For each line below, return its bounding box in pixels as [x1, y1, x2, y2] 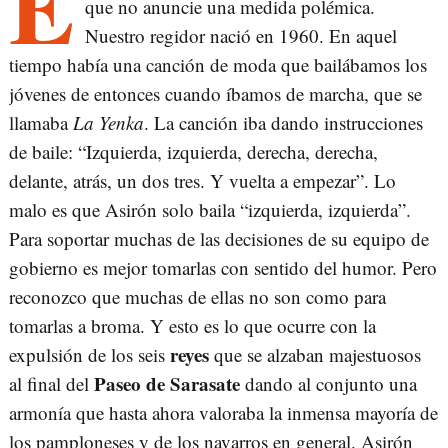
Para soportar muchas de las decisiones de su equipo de [9, 226, 429, 252]
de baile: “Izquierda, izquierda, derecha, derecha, [9, 139, 378, 165]
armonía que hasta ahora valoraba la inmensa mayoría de [9, 400, 438, 426]
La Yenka [73, 110, 144, 136]
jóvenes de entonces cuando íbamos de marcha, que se [9, 81, 422, 107]
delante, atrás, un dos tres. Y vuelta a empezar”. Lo [9, 168, 396, 194]
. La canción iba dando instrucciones [144, 110, 423, 136]
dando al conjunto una [240, 371, 417, 397]
